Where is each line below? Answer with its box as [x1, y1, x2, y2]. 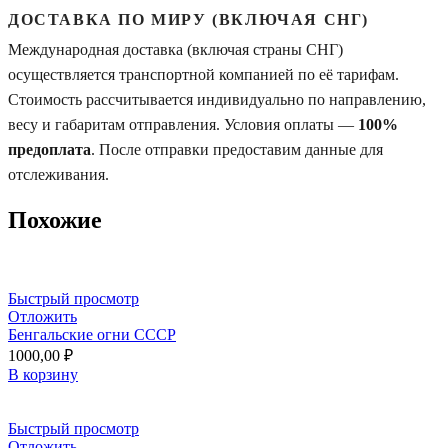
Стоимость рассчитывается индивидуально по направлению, [8, 90, 426, 108]
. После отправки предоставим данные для [91, 140, 383, 158]
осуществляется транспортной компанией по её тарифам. [8, 65, 399, 83]
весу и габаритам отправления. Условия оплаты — [8, 115, 358, 133]
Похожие [8, 206, 102, 233]
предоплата [8, 140, 91, 158]
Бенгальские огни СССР [8, 325, 176, 343]
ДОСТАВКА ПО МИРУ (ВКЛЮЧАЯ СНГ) [8, 10, 369, 28]
